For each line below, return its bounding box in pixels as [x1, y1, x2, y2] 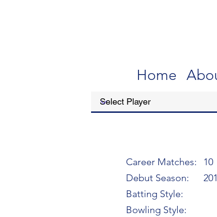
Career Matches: [126, 156, 197, 168]
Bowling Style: [126, 204, 186, 216]
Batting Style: [126, 188, 183, 200]
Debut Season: [126, 172, 189, 184]
